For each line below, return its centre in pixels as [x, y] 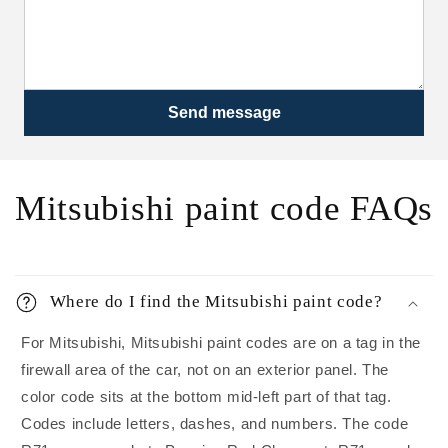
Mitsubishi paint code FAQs [224, 208]
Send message [224, 113]
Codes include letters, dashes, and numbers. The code [215, 424]
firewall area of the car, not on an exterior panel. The [205, 370]
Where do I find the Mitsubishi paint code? [216, 302]
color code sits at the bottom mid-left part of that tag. [206, 397]
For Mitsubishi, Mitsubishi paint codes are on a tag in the [221, 343]
